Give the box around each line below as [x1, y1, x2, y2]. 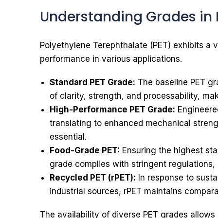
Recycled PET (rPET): [50, 173, 136, 182]
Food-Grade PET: [50, 145, 120, 155]
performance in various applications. [40, 54, 182, 64]
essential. [50, 132, 87, 142]
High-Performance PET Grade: [50, 105, 175, 114]
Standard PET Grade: [50, 77, 135, 87]
